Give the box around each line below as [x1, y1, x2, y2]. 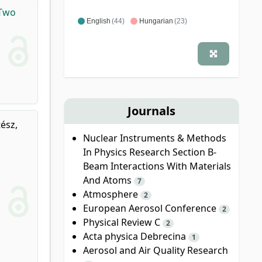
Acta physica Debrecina [82, 229, 188, 243]
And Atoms [82, 173, 134, 187]
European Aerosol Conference [82, 201, 219, 215]
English [86, 16, 111, 25]
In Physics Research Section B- [82, 145, 216, 158]
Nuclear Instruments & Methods [82, 131, 226, 144]
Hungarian [139, 16, 173, 25]
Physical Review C [82, 215, 163, 229]
